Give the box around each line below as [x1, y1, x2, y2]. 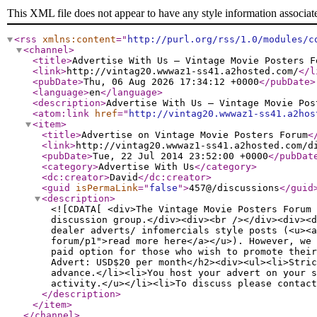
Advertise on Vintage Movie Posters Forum [81, 129, 308, 140]
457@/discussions [189, 183, 279, 193]
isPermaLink [76, 183, 138, 193]
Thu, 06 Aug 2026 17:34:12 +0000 [83, 76, 259, 87]
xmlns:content [42, 34, 116, 45]
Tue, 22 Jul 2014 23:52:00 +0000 [93, 151, 268, 161]
